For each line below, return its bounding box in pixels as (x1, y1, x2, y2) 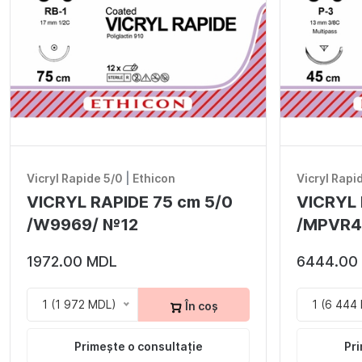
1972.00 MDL (27, 253, 117, 271)
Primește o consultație (74, 339, 203, 354)
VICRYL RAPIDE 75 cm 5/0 (27, 192, 233, 213)
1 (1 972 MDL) (42, 297, 116, 312)
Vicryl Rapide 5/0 (27, 171, 123, 186)
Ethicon (133, 171, 175, 186)
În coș (183, 299, 218, 314)
